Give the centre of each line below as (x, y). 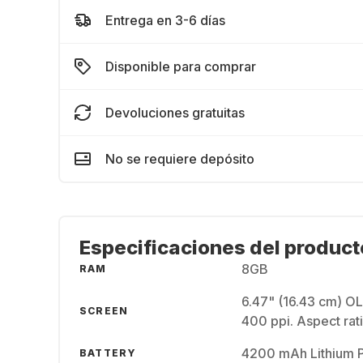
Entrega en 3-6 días (165, 20)
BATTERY (108, 353)
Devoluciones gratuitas (175, 113)
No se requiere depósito (180, 159)
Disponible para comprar (181, 66)
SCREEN (104, 311)
